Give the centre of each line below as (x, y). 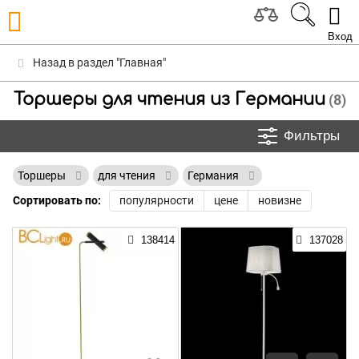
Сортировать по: (57, 200)
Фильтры (312, 136)
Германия (214, 175)
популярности (157, 200)
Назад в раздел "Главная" (98, 63)
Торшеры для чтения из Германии (169, 99)
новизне (280, 200)
